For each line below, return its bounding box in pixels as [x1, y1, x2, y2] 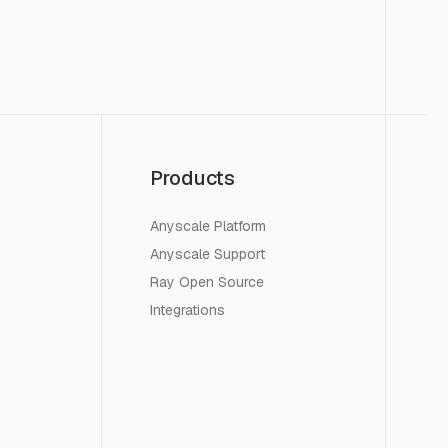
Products [149, 164, 235, 191]
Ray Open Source [149, 272, 264, 291]
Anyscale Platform [149, 216, 266, 235]
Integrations [149, 300, 225, 319]
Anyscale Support [149, 244, 265, 263]
